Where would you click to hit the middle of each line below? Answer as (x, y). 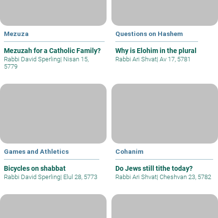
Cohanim (129, 151)
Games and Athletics (36, 151)
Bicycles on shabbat (35, 168)
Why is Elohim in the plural (156, 51)
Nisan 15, (75, 59)
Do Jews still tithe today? (154, 168)
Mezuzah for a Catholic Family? (52, 51)
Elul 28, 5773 (80, 177)
